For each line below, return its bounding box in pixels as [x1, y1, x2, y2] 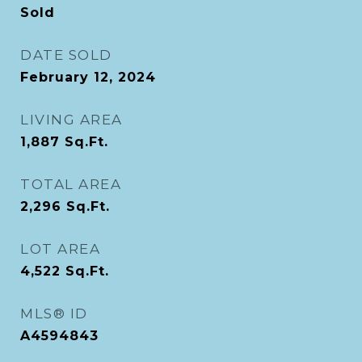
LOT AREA [20, 241, 100, 257]
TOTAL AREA [20, 176, 121, 192]
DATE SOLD [20, 47, 112, 63]
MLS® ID [20, 305, 88, 322]
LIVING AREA [20, 112, 123, 128]
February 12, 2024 [20, 69, 156, 85]
